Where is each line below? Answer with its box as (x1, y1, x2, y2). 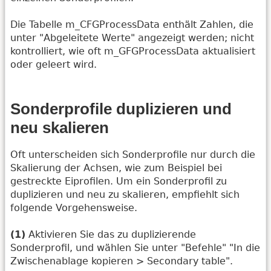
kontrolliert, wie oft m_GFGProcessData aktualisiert (10, 45, 255, 57)
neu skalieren (10, 119, 109, 137)
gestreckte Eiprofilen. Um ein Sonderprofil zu (10, 175, 227, 187)
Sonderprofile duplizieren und (10, 100, 232, 119)
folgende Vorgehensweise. (10, 201, 137, 214)
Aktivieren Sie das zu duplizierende (25, 229, 196, 241)
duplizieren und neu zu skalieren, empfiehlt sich (10, 188, 240, 200)
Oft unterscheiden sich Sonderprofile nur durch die (10, 148, 255, 160)
